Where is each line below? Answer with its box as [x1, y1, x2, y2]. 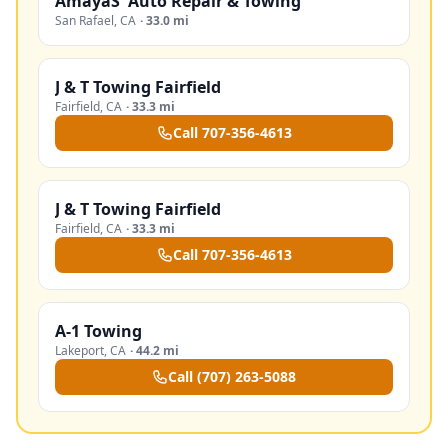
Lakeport [55, 342, 104, 359]
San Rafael [55, 12, 114, 29]
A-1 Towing [55, 320, 142, 342]
